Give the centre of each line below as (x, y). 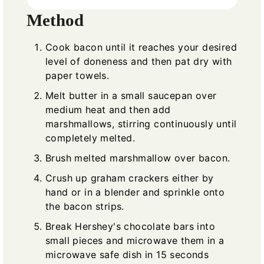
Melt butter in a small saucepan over (131, 95)
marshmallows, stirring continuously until (141, 123)
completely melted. (90, 138)
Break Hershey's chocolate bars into (131, 226)
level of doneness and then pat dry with (139, 61)
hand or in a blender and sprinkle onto (135, 192)
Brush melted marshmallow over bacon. (138, 158)
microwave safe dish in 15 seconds (127, 254)
